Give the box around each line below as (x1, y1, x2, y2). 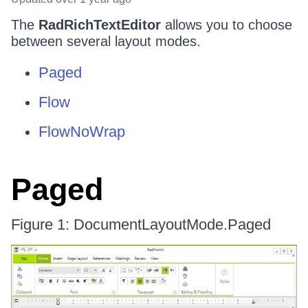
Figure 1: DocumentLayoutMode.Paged (11, 216, 271, 233)
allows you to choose (161, 17, 292, 32)
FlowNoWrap (38, 123, 125, 140)
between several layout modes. (11, 34, 201, 49)
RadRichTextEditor (38, 17, 161, 32)
